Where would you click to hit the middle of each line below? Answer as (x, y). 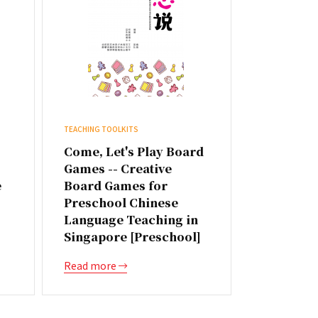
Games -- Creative (117, 169)
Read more (91, 265)
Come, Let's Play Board (133, 152)
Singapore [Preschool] (132, 237)
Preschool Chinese (121, 203)
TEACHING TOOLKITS (101, 129)
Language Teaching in (131, 220)
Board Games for (115, 186)
